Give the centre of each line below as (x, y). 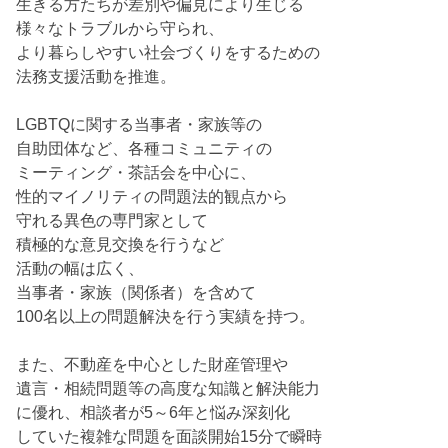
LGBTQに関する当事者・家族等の (139, 124)
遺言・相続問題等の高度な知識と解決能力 (168, 388)
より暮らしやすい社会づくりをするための (168, 52)
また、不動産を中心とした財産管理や (152, 364)
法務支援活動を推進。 (96, 76)
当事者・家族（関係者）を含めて (136, 292)
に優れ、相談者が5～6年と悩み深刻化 (153, 412)
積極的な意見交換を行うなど (120, 244)
